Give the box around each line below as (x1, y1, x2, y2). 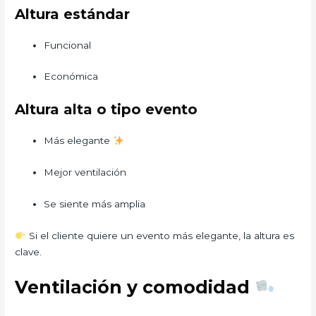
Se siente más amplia (44, 198, 146, 210)
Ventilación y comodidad (15, 276, 255, 298)
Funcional (44, 39, 92, 51)
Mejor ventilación (44, 166, 127, 178)
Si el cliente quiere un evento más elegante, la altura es (25, 229, 294, 241)
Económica (44, 71, 99, 83)
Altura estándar (15, 5, 130, 23)
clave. (15, 245, 42, 257)
